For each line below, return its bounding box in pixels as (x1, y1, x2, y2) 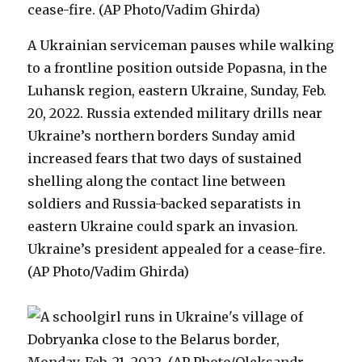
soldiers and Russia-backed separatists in (27, 196, 301, 212)
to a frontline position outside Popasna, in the (27, 60, 328, 76)
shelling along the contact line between (27, 173, 286, 189)
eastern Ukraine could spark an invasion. (27, 218, 299, 234)
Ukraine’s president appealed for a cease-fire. (27, 241, 326, 257)
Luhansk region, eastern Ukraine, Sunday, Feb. (27, 82, 327, 99)
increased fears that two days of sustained (27, 150, 302, 166)
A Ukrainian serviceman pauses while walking (27, 37, 335, 53)
